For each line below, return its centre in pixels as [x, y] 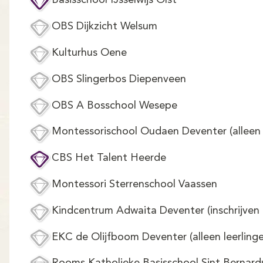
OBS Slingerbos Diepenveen [119, 79]
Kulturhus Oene [89, 53]
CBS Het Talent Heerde [109, 158]
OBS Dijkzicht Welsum [104, 27]
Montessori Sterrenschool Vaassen [134, 184]
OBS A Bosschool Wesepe [114, 105]
